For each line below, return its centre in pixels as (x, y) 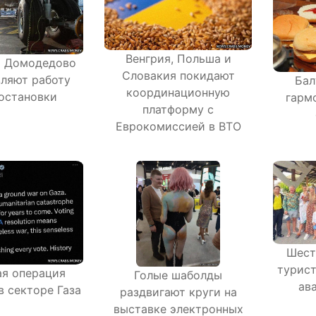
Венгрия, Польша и (178, 59)
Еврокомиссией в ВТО (178, 127)
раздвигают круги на (178, 292)
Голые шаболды (178, 275)
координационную (178, 93)
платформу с (178, 110)
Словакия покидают (178, 76)
